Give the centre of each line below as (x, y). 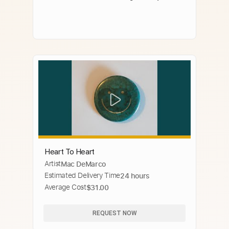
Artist (53, 164)
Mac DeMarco (83, 164)
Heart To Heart (70, 152)
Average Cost (65, 187)
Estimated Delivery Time (82, 176)
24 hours (135, 176)
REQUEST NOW (114, 213)
